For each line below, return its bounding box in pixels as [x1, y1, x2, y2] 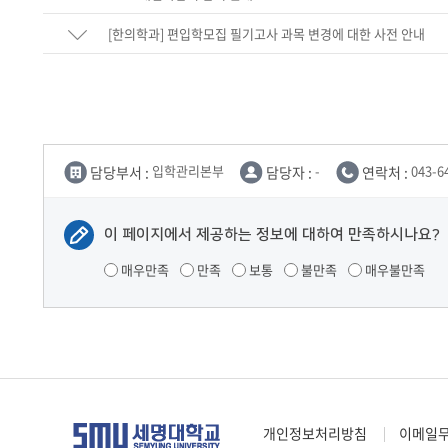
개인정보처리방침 [263, 422, 368, 443]
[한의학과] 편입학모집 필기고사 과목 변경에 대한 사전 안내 [108, 23, 425, 43]
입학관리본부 [152, 161, 224, 181]
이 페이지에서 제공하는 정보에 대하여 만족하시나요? [104, 225, 440, 243]
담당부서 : [90, 161, 149, 182]
